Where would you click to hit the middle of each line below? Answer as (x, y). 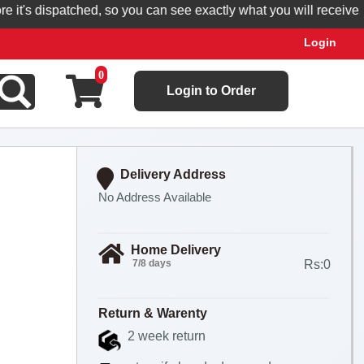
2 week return (166, 336)
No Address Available (154, 197)
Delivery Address (173, 174)
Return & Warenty (152, 313)
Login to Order (211, 91)
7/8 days (152, 263)
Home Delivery (175, 250)
